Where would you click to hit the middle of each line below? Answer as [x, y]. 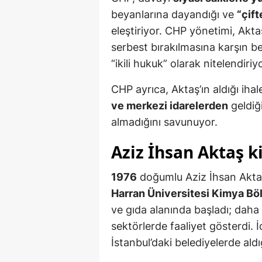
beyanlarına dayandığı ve [174, 15]
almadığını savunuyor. [164, 122]
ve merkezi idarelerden [170, 106]
